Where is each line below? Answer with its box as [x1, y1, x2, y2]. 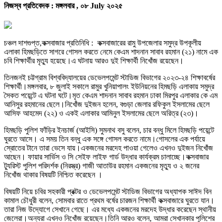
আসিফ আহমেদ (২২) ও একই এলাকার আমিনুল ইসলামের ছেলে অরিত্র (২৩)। [4, 109, 199, 117]
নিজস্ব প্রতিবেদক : [4, 1, 54, 10]
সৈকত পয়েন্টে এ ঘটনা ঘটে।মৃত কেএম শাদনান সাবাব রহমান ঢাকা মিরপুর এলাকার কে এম [4, 91, 218, 100]
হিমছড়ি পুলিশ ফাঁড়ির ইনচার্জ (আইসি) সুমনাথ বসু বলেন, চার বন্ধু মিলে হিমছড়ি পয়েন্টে [4, 125, 214, 134]
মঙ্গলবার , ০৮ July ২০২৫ [55, 1, 122, 10]
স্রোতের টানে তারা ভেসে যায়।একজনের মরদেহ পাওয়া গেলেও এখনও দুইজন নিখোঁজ [4, 143, 213, 152]
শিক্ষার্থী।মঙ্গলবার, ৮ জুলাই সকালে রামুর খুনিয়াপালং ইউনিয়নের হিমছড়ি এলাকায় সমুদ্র [4, 82, 214, 91]
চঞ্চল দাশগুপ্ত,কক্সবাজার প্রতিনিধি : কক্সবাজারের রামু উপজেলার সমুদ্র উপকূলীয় [4, 38, 201, 47]
